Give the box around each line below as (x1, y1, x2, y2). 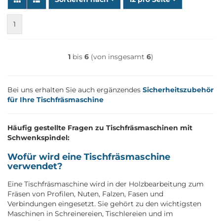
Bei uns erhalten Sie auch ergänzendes (7, 85, 143, 94)
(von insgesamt (88, 52, 147, 61)
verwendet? (7, 160, 63, 172)
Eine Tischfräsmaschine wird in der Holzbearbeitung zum (7, 179, 204, 188)
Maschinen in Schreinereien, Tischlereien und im (7, 209, 173, 218)
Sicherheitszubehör (143, 85, 214, 94)
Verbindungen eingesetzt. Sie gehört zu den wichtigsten (7, 199, 201, 208)
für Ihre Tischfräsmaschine (7, 95, 104, 104)
